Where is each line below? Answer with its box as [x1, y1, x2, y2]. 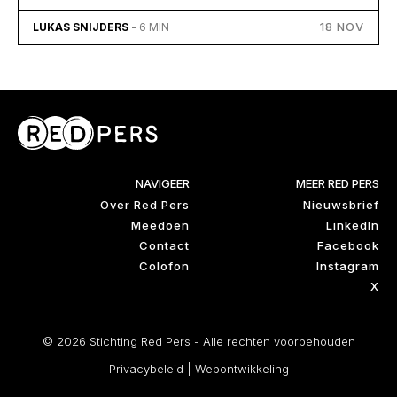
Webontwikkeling [194, 361, 289, 376]
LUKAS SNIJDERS [33, 20, 128, 34]
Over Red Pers [100, 197, 190, 212]
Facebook [317, 237, 379, 253]
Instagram [316, 258, 379, 273]
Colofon [139, 258, 190, 273]
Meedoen [131, 217, 190, 232]
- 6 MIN [131, 20, 169, 34]
